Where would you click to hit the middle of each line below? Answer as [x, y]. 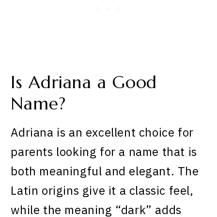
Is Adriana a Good [84, 82]
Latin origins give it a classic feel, [102, 191]
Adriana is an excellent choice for [102, 132]
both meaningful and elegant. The [105, 171]
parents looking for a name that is [104, 152]
